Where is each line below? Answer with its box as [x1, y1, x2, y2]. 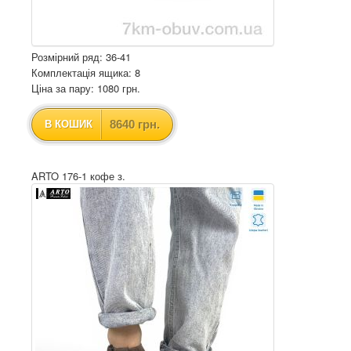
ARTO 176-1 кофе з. [31, 168, 125, 183]
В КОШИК [45, 118, 92, 130]
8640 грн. [110, 118, 160, 131]
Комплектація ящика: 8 [31, 65, 140, 80]
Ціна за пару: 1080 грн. [31, 81, 140, 96]
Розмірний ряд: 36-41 [31, 49, 131, 64]
